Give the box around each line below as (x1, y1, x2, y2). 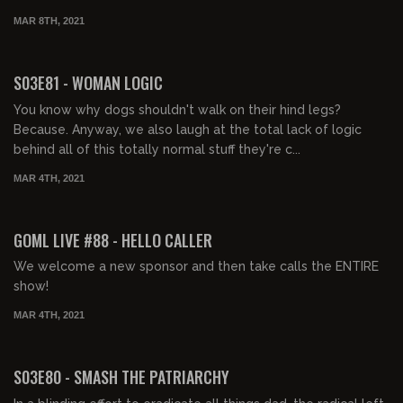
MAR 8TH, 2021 (13, 15, 85, 26)
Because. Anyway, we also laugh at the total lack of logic (13, 121, 362, 137)
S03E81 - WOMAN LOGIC (13, 71, 163, 94)
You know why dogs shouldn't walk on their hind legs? (13, 102, 341, 117)
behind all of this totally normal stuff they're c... (13, 141, 300, 157)
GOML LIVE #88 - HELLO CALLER (13, 228, 212, 252)
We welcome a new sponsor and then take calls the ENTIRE (13, 259, 379, 274)
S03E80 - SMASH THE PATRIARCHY (13, 365, 229, 389)
